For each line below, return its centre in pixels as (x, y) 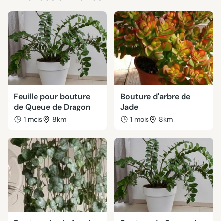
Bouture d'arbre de (155, 96)
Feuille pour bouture (52, 96)
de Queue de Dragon (52, 107)
